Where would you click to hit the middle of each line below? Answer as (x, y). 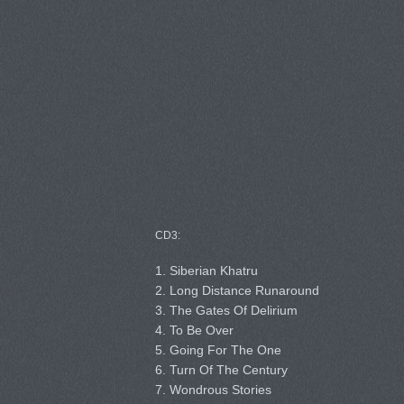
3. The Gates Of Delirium (226, 310)
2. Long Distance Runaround (237, 290)
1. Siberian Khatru (206, 271)
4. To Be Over (194, 330)
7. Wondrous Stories (213, 390)
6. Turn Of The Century (221, 370)
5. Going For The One (218, 350)
